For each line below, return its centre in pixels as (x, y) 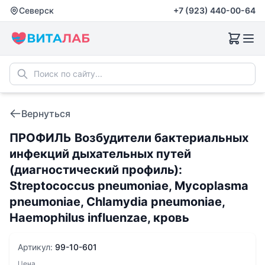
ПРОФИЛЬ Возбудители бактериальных (129, 138)
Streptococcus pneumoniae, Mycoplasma (129, 186)
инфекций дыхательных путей (100, 154)
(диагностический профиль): (96, 170)
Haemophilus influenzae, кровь (99, 218)
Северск (36, 10)
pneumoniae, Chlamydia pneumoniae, (117, 202)
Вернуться (46, 114)
